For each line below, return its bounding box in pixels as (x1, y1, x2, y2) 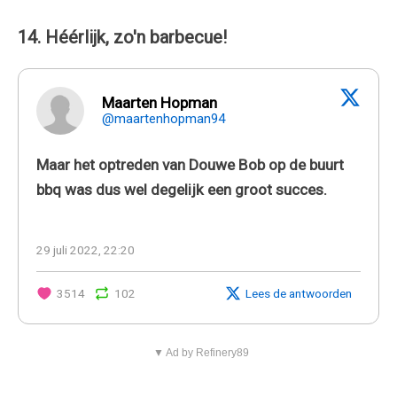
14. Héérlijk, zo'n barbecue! (18, 26, 227, 48)
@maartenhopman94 (102, 110, 225, 127)
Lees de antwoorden (245, 285, 352, 300)
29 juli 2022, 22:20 (36, 242, 135, 257)
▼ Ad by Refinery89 (152, 346, 249, 359)
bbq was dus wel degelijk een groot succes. (36, 180, 327, 198)
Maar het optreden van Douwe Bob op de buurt (36, 155, 344, 174)
